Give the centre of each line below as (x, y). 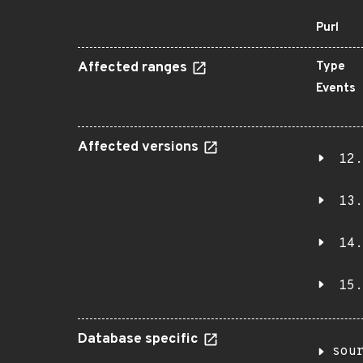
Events (336, 89)
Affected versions (140, 147)
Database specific (140, 340)
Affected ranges (134, 68)
